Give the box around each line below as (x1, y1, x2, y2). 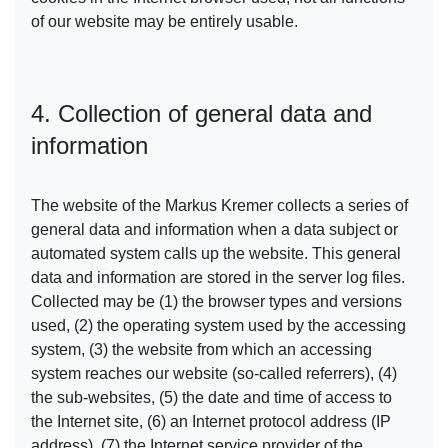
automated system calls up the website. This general (31, 245, 401, 263)
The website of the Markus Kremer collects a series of (31, 197, 408, 215)
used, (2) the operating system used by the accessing (31, 317, 406, 335)
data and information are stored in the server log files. (31, 269, 405, 287)
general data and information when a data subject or (31, 221, 398, 239)
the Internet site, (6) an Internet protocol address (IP (31, 413, 391, 431)
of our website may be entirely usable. (31, 13, 298, 31)
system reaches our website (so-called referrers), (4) (31, 365, 397, 383)
